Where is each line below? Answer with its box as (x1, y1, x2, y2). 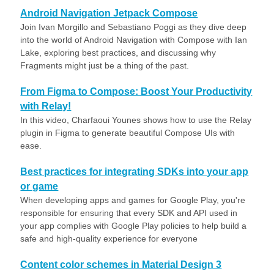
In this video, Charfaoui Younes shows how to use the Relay (20, 115, 252, 125)
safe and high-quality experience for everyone (20, 234, 198, 243)
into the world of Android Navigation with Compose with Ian (20, 35, 248, 45)
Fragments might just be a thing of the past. (20, 61, 190, 70)
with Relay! (20, 101, 72, 111)
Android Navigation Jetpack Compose (20, 8, 198, 18)
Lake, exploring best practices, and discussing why (20, 48, 217, 57)
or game (20, 181, 59, 191)
